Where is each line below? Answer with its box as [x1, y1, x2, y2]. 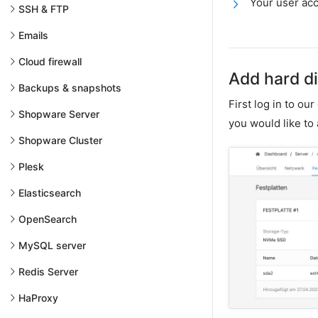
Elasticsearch [18, 187, 81, 199]
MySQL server [18, 239, 86, 251]
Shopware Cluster [18, 134, 102, 146]
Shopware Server [18, 108, 99, 120]
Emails [18, 29, 48, 41]
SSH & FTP [18, 3, 69, 15]
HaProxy [18, 292, 58, 304]
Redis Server [18, 265, 78, 278]
